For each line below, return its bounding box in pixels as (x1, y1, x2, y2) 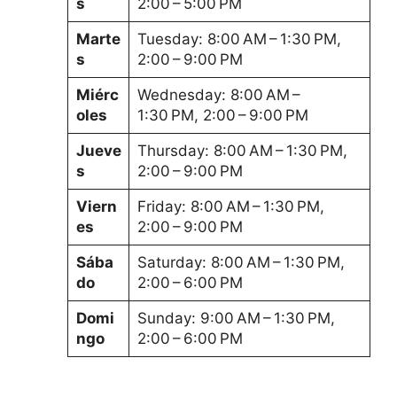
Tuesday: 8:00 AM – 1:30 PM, (136, 29, 341, 48)
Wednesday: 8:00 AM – (136, 85, 303, 104)
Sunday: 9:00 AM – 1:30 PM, (136, 308, 335, 327)
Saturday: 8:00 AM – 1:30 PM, (136, 253, 345, 271)
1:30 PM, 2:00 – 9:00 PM (136, 105, 308, 124)
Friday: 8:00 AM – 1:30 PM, (136, 197, 324, 215)
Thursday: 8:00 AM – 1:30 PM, (136, 141, 347, 160)
